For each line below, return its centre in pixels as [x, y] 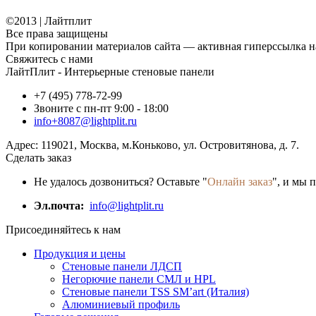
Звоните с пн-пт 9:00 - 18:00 [101, 108]
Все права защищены [57, 33]
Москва [98, 145]
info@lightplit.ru [127, 205]
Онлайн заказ [240, 181]
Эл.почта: [60, 205]
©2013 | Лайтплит [49, 20]
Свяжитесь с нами [49, 59]
